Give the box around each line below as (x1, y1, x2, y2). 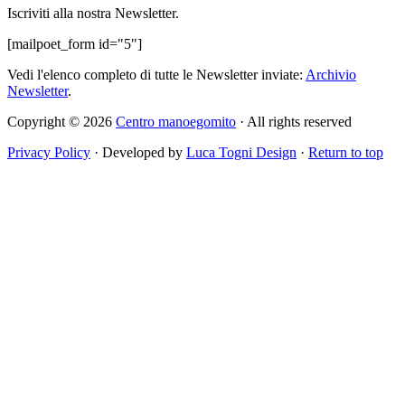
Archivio (306, 66, 356, 82)
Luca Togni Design (186, 144, 297, 160)
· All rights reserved (236, 113, 352, 129)
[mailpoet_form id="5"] (7, 35, 142, 52)
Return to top (308, 144, 383, 160)
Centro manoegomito (116, 113, 236, 129)
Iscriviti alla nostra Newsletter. (7, 5, 179, 21)
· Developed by (90, 144, 186, 160)
